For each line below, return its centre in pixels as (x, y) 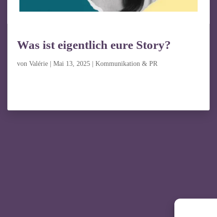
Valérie (38, 64)
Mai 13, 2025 (71, 64)
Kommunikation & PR (126, 64)
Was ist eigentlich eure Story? (94, 45)
